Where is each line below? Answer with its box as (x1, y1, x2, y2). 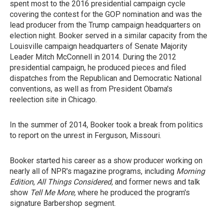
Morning (176, 167, 205, 176)
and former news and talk (113, 177, 200, 186)
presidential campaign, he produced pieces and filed (10, 63, 186, 72)
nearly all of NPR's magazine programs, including (10, 167, 176, 176)
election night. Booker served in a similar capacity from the (10, 31, 207, 40)
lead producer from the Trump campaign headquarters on (10, 20, 201, 30)
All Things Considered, (37, 177, 113, 186)
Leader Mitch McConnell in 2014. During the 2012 (10, 52, 176, 62)
